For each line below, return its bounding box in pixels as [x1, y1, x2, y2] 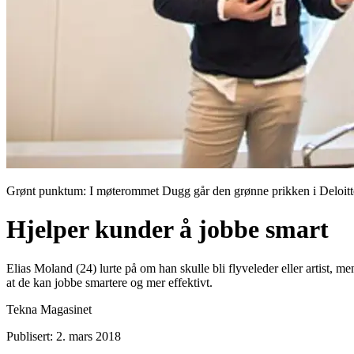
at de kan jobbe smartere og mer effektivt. [6, 275, 213, 289]
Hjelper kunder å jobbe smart [6, 215, 329, 244]
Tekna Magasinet [6, 302, 92, 316]
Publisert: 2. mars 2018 [6, 329, 121, 343]
